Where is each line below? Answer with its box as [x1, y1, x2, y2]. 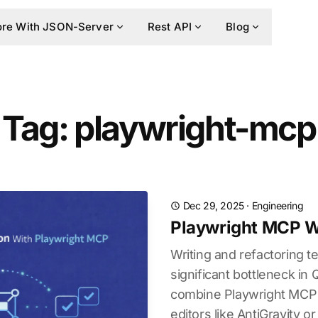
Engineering [251, 199, 304, 212]
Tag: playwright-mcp [2, 107, 316, 149]
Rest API [147, 20, 192, 33]
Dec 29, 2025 [182, 199, 244, 212]
